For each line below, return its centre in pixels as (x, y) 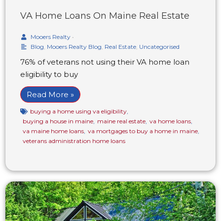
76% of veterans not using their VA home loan (105, 62)
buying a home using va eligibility (78, 111)
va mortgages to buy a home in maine (143, 131)
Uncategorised (159, 47)
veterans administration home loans (74, 141)
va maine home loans (53, 131)
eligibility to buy (49, 74)
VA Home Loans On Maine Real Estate (105, 16)
